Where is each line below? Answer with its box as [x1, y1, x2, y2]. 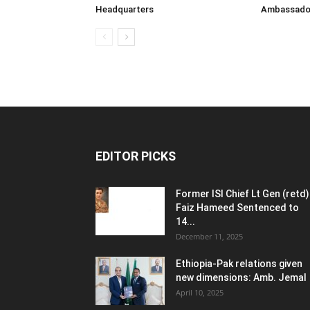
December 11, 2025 [176, 231, 243, 241]
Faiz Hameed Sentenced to [176, 202, 299, 213]
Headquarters [95, 4, 154, 15]
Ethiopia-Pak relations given [176, 258, 302, 269]
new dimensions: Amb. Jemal [176, 272, 307, 283]
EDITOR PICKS [95, 149, 176, 163]
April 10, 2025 [176, 287, 224, 298]
